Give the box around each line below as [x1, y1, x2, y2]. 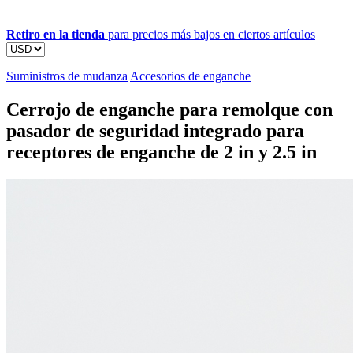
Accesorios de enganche [130, 69, 251, 83]
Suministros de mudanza [6, 69, 128, 83]
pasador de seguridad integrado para [6, 120, 304, 141]
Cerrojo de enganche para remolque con [6, 98, 333, 120]
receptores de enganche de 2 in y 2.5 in [6, 141, 317, 162]
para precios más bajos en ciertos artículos [105, 27, 315, 41]
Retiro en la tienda [6, 27, 105, 41]
